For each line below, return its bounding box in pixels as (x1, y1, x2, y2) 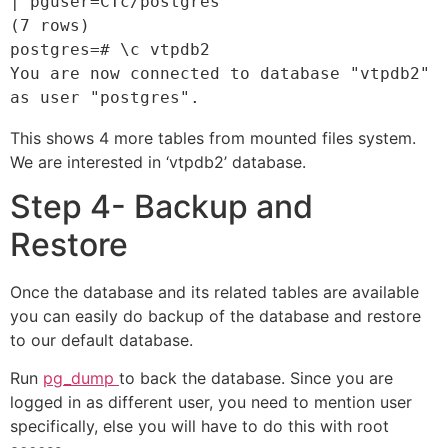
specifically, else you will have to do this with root (10, 416, 389, 437)
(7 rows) (10, 15, 90, 35)
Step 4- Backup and (10, 187, 313, 227)
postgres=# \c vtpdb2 (10, 39, 210, 59)
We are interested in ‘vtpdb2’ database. (10, 151, 306, 172)
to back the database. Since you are (119, 368, 393, 389)
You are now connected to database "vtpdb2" (10, 63, 430, 83)
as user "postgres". (10, 87, 200, 107)
